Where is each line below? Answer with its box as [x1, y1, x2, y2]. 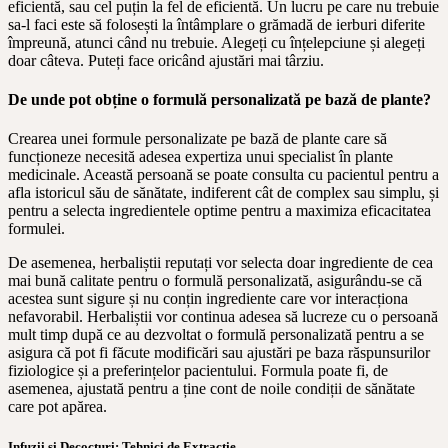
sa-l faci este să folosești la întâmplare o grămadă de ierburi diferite [8, 15, 425, 33]
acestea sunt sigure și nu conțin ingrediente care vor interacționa [8, 290, 408, 308]
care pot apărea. [8, 398, 107, 416]
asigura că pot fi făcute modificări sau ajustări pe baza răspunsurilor [8, 344, 430, 362]
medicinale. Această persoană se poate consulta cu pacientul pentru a [8, 166, 439, 184]
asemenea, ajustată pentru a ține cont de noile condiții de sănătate [8, 380, 415, 398]
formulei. [8, 220, 65, 238]
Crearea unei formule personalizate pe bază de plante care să [8, 130, 387, 148]
